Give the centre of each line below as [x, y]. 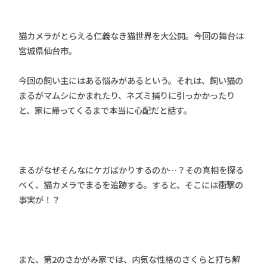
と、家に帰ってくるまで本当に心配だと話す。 [105, 110]
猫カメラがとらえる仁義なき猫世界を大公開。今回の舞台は [131, 36]
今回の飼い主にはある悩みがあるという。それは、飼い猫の [131, 80]
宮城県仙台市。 [48, 51]
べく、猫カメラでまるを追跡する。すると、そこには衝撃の [131, 185]
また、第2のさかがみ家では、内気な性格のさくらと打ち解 [130, 259]
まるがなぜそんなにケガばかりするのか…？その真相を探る [131, 170]
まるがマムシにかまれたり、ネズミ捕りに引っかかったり [127, 95]
